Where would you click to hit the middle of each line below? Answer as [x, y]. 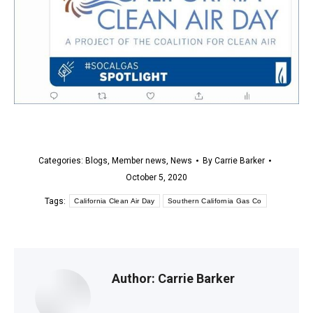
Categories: [61, 160]
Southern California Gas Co [214, 201]
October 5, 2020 [156, 177]
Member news [139, 160]
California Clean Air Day [115, 201]
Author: [133, 278]
